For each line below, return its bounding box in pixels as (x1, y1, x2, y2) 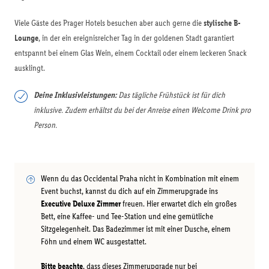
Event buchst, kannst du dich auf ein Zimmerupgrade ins (41, 186, 218, 196)
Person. (34, 120, 57, 130)
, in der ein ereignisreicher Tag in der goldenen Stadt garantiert (38, 33, 234, 43)
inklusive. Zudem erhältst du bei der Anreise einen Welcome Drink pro (34, 105, 251, 115)
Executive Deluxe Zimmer (41, 199, 121, 209)
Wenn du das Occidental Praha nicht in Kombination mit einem (41, 174, 239, 184)
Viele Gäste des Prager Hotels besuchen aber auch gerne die (14, 18, 204, 28)
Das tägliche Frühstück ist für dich (116, 90, 225, 100)
